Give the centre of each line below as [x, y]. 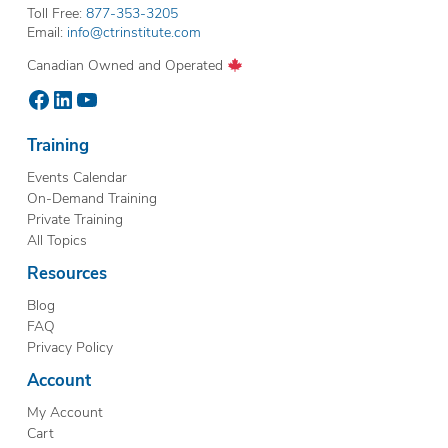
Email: [46, 32]
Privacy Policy [69, 346]
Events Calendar [76, 177]
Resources [66, 273]
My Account [64, 411]
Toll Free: [56, 13]
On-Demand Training [91, 198]
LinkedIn [94, 98]
